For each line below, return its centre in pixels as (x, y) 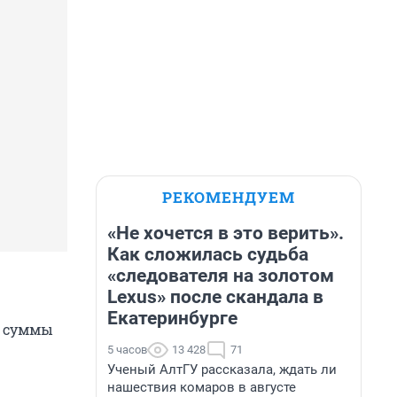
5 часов (127, 350)
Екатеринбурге (172, 318)
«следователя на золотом (221, 276)
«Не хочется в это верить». (226, 233)
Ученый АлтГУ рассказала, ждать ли (222, 370)
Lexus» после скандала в (215, 297)
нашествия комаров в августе (202, 387)
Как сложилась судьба (208, 254)
